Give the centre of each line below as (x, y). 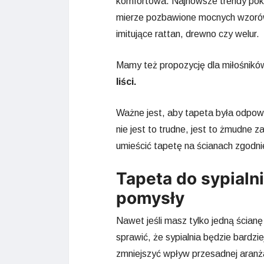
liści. (126, 82)
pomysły (150, 198)
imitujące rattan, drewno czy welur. (188, 34)
